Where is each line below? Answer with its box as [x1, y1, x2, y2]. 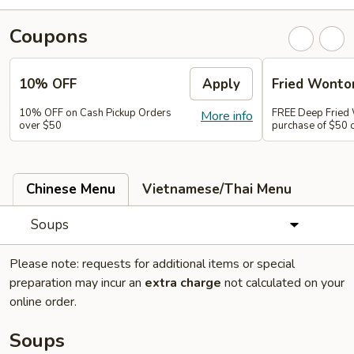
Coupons [9, 24, 88, 49]
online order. [9, 293, 77, 311]
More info [201, 107, 253, 125]
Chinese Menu [26, 180, 115, 198]
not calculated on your [221, 274, 345, 292]
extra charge [145, 274, 221, 292]
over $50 [19, 119, 62, 133]
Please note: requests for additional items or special [9, 255, 295, 273]
